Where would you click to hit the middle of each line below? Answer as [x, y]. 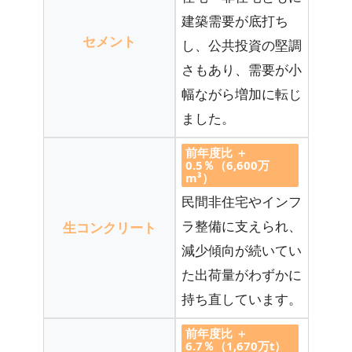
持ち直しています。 [242, 299]
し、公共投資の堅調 [242, 46]
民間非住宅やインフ [242, 202]
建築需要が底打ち [235, 21]
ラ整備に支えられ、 [242, 226]
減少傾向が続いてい [242, 251]
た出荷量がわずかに [242, 275]
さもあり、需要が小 [242, 70]
